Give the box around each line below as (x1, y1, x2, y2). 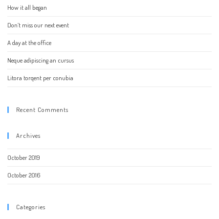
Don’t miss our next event (7, 21, 69, 29)
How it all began (7, 3, 47, 12)
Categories (16, 203, 45, 211)
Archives (16, 131, 41, 140)
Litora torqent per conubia (7, 74, 73, 82)
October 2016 (7, 171, 41, 179)
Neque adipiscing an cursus (7, 56, 74, 65)
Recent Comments (16, 106, 68, 114)
